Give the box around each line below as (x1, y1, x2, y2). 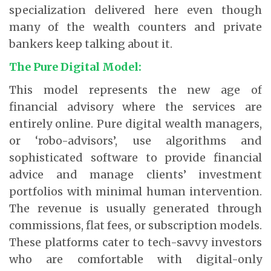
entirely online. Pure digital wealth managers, (9, 116, 262, 131)
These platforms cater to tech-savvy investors (9, 235, 262, 249)
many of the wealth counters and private (9, 19, 262, 34)
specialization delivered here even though (9, 2, 262, 17)
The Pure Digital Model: (9, 59, 142, 74)
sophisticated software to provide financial (9, 150, 262, 165)
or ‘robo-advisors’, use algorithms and (9, 133, 262, 148)
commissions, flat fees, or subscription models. (9, 218, 262, 232)
